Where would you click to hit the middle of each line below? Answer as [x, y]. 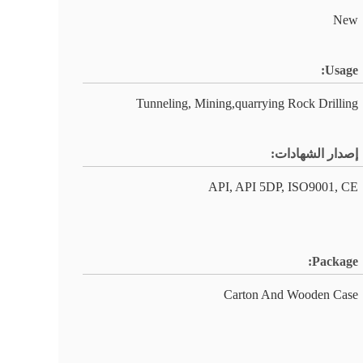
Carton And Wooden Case [291, 295]
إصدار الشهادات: [314, 154]
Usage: [342, 70]
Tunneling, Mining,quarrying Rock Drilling [247, 103]
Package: [335, 261]
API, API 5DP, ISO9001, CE [283, 187]
